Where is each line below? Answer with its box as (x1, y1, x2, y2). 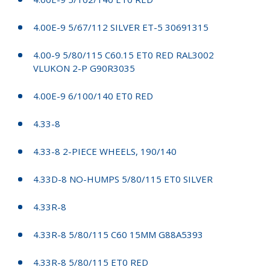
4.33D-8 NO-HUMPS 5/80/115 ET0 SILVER (33, 172, 213, 185)
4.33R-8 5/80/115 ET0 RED (33, 256, 148, 268)
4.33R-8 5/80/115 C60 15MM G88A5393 (33, 228, 203, 240)
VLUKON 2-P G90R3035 (33, 61, 135, 74)
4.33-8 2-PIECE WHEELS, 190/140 (33, 145, 177, 157)
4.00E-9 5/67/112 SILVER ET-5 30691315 (33, 20, 209, 33)
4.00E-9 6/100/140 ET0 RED (33, 89, 153, 102)
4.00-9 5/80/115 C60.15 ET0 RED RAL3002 (33, 48, 214, 61)
